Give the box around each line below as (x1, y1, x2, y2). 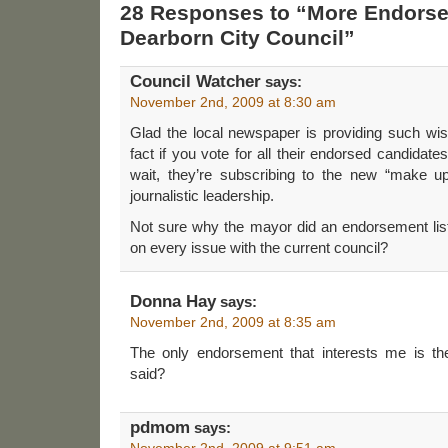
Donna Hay (130, 291, 216, 311)
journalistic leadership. (130, 186, 274, 204)
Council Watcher (130, 71, 261, 91)
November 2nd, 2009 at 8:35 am (130, 313, 336, 330)
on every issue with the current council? (130, 238, 388, 256)
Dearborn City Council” (120, 25, 355, 50)
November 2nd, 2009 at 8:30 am (130, 93, 336, 110)
